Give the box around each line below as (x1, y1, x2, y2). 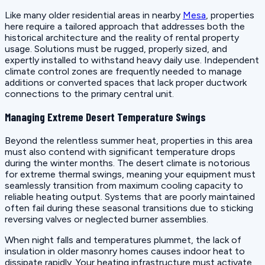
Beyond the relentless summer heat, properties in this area (5, 135, 253, 146)
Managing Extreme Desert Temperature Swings (5, 110, 206, 124)
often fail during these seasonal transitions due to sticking (5, 202, 253, 214)
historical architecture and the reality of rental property (5, 31, 239, 43)
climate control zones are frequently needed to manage (5, 65, 242, 77)
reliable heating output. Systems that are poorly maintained (5, 191, 255, 202)
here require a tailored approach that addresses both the (5, 20, 245, 32)
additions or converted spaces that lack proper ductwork (5, 76, 247, 88)
